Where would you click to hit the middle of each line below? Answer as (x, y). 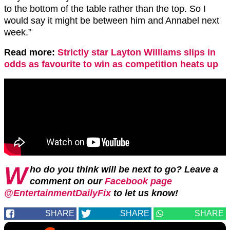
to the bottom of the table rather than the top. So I (105, 8)
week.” (18, 32)
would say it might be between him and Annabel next (112, 20)
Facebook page (138, 181)
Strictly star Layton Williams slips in (137, 52)
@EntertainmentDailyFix (57, 193)
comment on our (67, 181)
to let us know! (146, 193)
